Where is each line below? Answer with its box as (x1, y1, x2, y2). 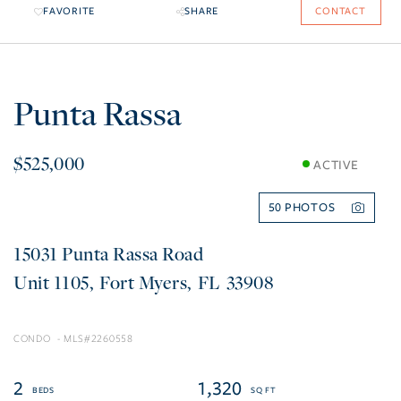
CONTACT (315, 5, 366, 18)
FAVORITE (43, 5, 95, 18)
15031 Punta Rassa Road (13, 241, 203, 267)
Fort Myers (99, 269, 188, 295)
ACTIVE (313, 157, 359, 173)
